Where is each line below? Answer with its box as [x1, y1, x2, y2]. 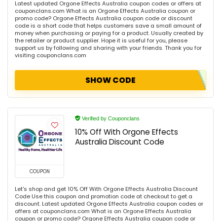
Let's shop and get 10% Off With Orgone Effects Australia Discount [15, 185, 198, 193]
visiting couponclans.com [15, 51, 86, 59]
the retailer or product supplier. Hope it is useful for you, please [15, 37, 187, 44]
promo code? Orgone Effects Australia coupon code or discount [15, 14, 192, 22]
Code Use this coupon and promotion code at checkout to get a [15, 192, 192, 200]
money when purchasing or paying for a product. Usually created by [15, 29, 203, 37]
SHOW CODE [85, 74, 136, 86]
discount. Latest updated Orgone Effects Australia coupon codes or [15, 200, 203, 208]
